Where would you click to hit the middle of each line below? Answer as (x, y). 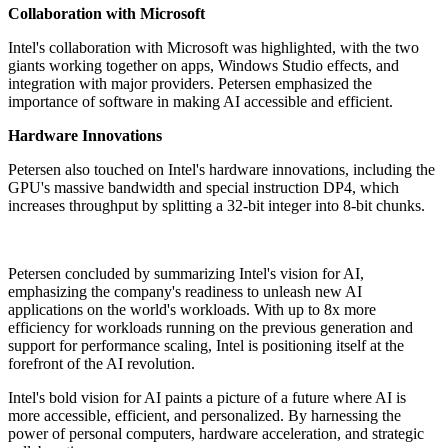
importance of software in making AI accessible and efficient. (200, 102)
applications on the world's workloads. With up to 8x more (192, 310)
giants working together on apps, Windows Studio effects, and (203, 66)
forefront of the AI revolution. (101, 364)
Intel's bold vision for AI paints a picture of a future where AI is (207, 398)
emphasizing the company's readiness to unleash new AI (185, 292)
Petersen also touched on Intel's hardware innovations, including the (221, 170)
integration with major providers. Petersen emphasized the (190, 84)
